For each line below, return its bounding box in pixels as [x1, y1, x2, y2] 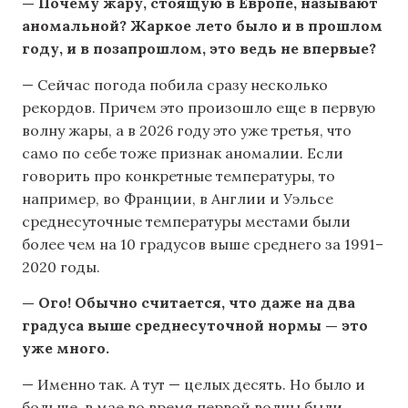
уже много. [22, 339, 109, 358]
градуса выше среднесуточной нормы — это [22, 316, 368, 335]
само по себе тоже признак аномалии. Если [22, 143, 343, 162]
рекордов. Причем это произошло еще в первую [22, 97, 375, 117]
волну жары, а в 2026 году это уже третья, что [22, 120, 352, 139]
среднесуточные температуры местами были [22, 211, 351, 230]
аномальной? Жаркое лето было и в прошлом [22, 16, 382, 36]
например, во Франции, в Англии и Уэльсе [22, 189, 333, 208]
